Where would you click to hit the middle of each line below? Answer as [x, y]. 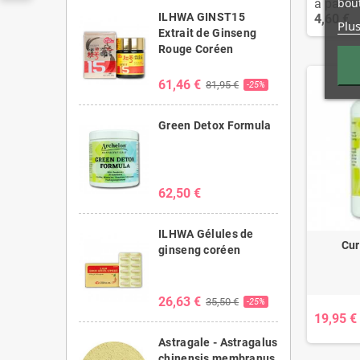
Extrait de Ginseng [208, 33]
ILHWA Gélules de [206, 233]
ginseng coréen [200, 250]
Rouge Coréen [196, 49]
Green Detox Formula [215, 125]
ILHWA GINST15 [202, 16]
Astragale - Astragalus [218, 342]
